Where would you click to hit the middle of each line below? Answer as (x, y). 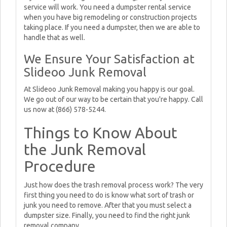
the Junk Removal (85, 149)
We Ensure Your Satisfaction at (109, 59)
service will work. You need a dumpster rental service (107, 7)
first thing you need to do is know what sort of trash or (109, 195)
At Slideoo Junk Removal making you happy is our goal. (109, 89)
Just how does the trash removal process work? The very (113, 185)
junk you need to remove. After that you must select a (108, 205)
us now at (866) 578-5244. (65, 109)
